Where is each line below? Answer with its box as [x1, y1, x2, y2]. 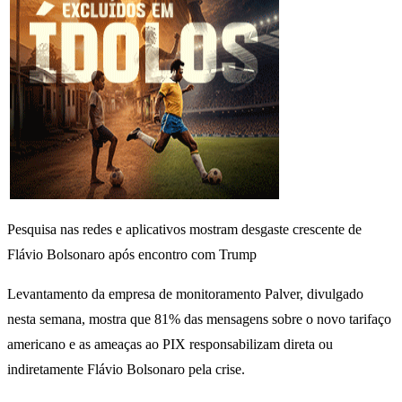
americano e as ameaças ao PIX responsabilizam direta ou [7, 336, 333, 353]
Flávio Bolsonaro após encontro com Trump [7, 247, 257, 263]
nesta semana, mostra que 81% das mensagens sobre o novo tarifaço [7, 311, 391, 328]
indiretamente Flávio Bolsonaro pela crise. [7, 362, 245, 378]
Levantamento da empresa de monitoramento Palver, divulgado [7, 286, 363, 302]
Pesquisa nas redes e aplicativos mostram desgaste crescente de [7, 222, 362, 238]
